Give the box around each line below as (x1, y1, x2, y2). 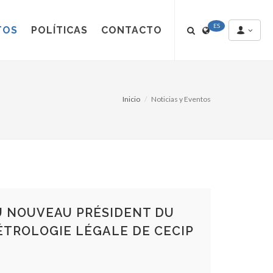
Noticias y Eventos (151, 94, 211, 104)
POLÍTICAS (31, 24, 88, 36)
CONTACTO (101, 24, 162, 36)
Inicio (122, 94, 140, 104)
